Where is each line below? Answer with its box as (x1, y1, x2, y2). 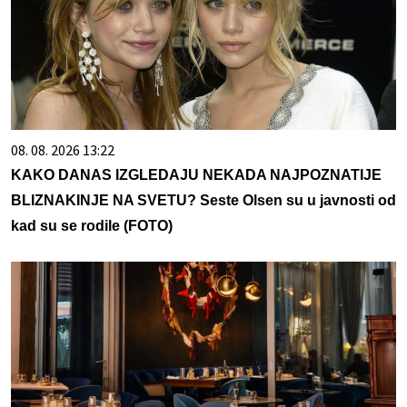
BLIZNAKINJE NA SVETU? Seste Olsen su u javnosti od (11, 193, 396, 209)
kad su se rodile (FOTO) (11, 218, 173, 234)
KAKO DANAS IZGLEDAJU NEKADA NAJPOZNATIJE (11, 167, 382, 184)
